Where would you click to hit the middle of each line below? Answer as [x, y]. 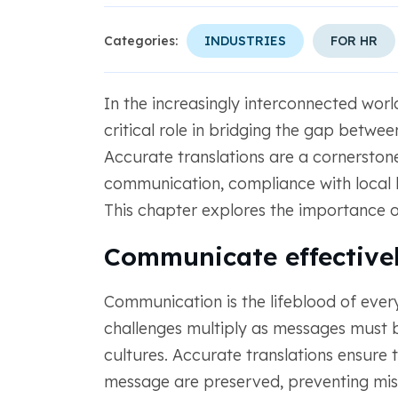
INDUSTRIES [245, 41]
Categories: [140, 41]
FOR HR [354, 41]
